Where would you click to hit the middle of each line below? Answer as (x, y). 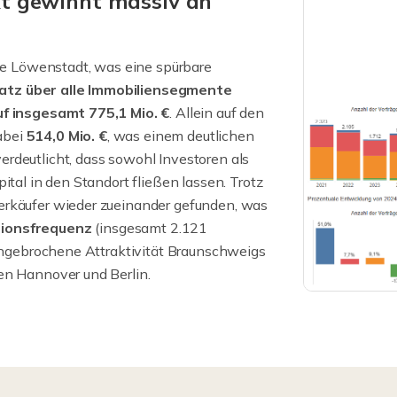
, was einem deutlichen (180, 136)
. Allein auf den (217, 113)
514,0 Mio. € (66, 136)
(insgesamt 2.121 (150, 228)
